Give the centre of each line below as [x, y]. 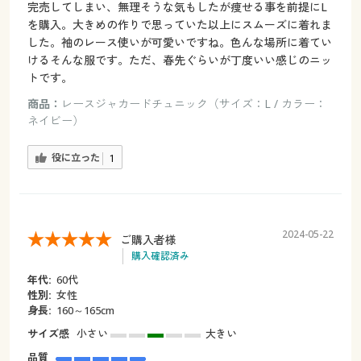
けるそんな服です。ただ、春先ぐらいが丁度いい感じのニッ [179, 60]
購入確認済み [160, 256]
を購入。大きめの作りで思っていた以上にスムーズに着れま [179, 24]
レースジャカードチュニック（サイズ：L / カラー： [193, 103]
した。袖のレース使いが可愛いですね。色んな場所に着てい [179, 42]
